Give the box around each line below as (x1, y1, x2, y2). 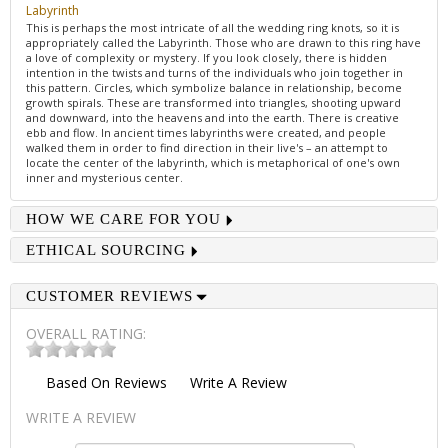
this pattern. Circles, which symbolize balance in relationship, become (26, 80, 402, 95)
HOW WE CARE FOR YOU (26, 211, 221, 227)
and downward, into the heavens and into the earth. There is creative (26, 110, 399, 125)
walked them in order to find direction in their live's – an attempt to (26, 140, 388, 155)
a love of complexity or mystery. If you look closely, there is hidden (26, 50, 387, 65)
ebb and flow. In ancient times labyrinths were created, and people (26, 125, 386, 140)
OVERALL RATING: (26, 324, 146, 343)
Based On (46, 373, 114, 393)
